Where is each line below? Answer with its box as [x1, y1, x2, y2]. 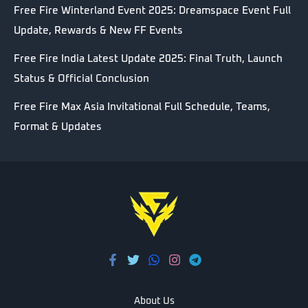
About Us [133, 296, 175, 307]
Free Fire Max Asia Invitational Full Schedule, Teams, [14, 101, 270, 112]
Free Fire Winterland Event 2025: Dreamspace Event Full [14, 5, 291, 16]
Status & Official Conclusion [14, 73, 149, 84]
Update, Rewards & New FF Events [14, 25, 183, 36]
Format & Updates [14, 121, 102, 132]
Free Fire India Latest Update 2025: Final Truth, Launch [14, 53, 283, 64]
